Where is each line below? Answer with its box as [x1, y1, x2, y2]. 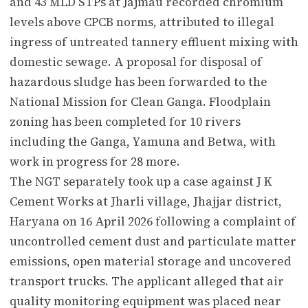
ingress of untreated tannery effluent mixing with [10, 33, 298, 50]
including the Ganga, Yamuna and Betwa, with [10, 133, 276, 150]
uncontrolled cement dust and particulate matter [10, 232, 296, 250]
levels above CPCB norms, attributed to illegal [10, 13, 274, 30]
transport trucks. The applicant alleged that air [10, 272, 284, 289]
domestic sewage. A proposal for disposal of [10, 53, 262, 70]
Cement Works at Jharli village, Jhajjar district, [10, 192, 282, 210]
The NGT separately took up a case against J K [10, 173, 273, 190]
